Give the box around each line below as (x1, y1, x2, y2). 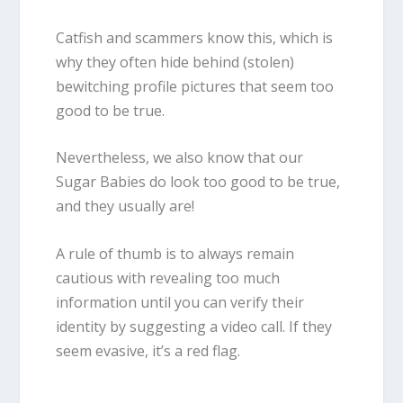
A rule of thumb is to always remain (56, 243, 295, 264)
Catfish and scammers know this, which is (56, 27, 334, 48)
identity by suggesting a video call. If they (56, 316, 333, 336)
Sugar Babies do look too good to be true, (56, 172, 341, 193)
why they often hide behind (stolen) (56, 51, 295, 72)
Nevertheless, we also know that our (56, 148, 304, 168)
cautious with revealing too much (56, 267, 281, 288)
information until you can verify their (56, 291, 305, 312)
